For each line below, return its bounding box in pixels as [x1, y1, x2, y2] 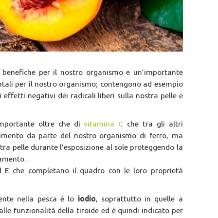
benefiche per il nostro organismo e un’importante [2, 68, 183, 77]
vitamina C [84, 119, 124, 128]
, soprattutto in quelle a [95, 194, 183, 203]
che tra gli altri [123, 119, 183, 128]
